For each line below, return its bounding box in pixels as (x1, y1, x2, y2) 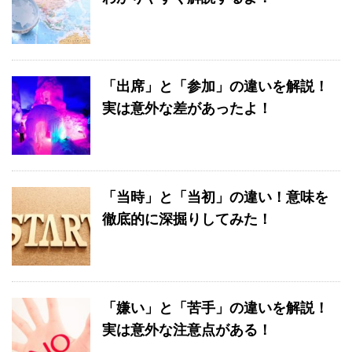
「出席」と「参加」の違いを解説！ (102, 79, 328, 94)
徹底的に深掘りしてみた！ (102, 211, 272, 227)
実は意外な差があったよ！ (102, 101, 272, 116)
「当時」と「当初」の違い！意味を (102, 189, 328, 205)
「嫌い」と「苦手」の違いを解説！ (102, 300, 328, 316)
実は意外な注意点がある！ (102, 322, 272, 338)
